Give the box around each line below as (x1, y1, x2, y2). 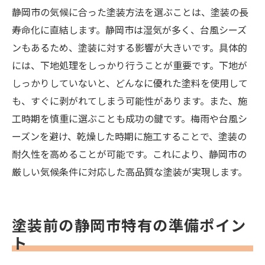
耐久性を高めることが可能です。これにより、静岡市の (12, 147, 247, 161)
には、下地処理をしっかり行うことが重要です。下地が (12, 58, 247, 73)
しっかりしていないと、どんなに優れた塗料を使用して (12, 76, 248, 91)
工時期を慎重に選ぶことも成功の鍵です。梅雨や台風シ (12, 111, 247, 126)
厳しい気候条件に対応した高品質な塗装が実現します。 (12, 164, 247, 179)
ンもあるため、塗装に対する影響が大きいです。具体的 (12, 40, 247, 55)
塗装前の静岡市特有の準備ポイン (12, 214, 247, 236)
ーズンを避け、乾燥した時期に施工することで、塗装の (12, 129, 247, 144)
